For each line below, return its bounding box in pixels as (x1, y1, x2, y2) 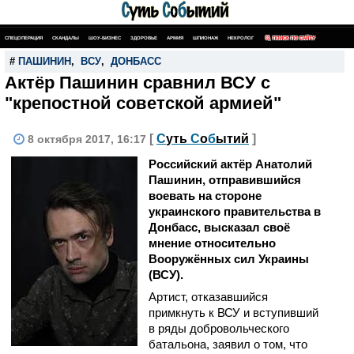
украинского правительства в (149, 205, 321, 218)
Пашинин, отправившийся (149, 173, 301, 186)
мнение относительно (149, 236, 276, 250)
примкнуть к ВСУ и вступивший (149, 306, 318, 319)
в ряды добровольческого (149, 322, 289, 335)
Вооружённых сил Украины (149, 252, 309, 265)
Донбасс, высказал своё (149, 220, 290, 234)
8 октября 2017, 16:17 (28, 133, 149, 145)
